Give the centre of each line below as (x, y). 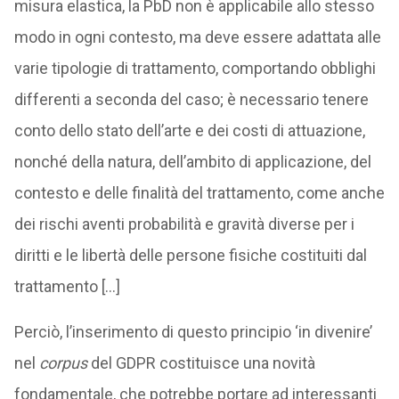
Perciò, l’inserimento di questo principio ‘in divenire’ (193, 332)
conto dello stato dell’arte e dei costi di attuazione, (189, 130)
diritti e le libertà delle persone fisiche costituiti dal (190, 255)
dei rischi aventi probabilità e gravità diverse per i (184, 224)
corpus (63, 363)
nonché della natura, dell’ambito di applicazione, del (192, 162)
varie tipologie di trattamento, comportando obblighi (195, 68)
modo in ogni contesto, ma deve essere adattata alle (197, 37)
